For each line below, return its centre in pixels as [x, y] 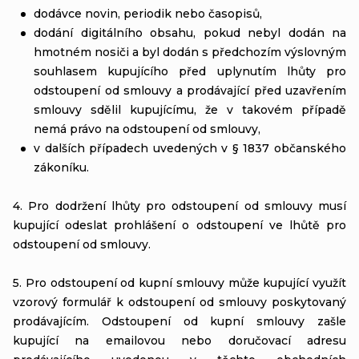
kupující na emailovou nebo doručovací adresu [179, 340]
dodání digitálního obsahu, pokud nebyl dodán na [190, 32]
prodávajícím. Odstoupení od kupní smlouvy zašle [179, 321]
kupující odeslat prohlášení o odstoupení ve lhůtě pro [179, 225]
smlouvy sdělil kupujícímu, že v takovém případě [190, 109]
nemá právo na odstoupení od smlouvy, [147, 129]
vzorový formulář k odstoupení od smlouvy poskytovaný [179, 302]
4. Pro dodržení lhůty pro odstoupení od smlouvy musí [179, 206]
